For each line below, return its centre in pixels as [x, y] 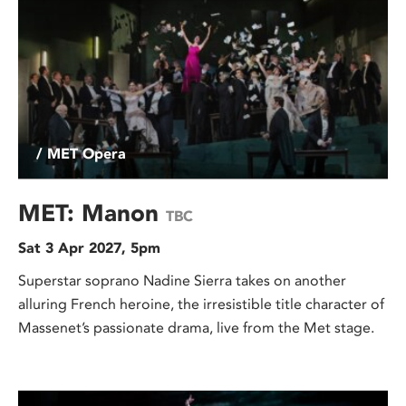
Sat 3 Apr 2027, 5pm [89, 247]
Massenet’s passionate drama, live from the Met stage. [196, 327]
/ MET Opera [81, 153]
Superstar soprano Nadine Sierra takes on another [182, 280]
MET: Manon [92, 213]
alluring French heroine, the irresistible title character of [201, 304]
